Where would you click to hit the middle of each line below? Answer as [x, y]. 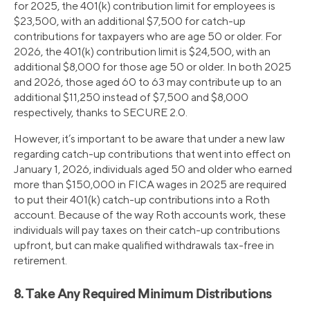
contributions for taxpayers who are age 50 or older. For [148, 36]
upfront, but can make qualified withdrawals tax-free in [144, 245]
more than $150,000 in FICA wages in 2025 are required [150, 184]
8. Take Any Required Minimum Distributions [143, 294]
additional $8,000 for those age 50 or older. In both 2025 [153, 66]
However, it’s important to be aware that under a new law [149, 138]
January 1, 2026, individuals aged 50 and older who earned [153, 169]
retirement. [40, 260]
